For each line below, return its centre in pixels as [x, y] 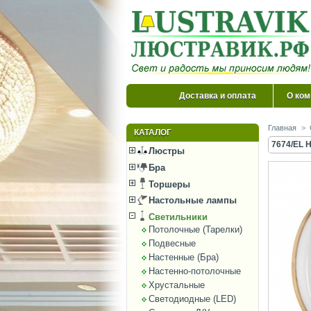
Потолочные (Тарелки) [195, 230]
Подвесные [172, 244]
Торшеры [168, 184]
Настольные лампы [192, 201]
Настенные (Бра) [183, 258]
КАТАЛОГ [153, 133]
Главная [282, 128]
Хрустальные [176, 285]
